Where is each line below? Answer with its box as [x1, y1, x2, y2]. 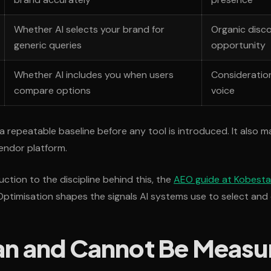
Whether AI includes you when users [14, 68, 174, 82]
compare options [14, 84, 91, 97]
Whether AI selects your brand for [14, 23, 165, 36]
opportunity [211, 39, 266, 52]
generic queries [14, 39, 82, 52]
